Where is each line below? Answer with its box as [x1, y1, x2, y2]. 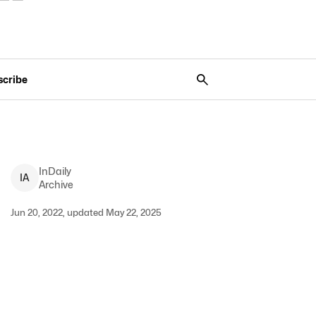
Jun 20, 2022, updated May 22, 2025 [10, 207, 162, 218]
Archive [38, 178, 73, 190]
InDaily [38, 165, 71, 177]
